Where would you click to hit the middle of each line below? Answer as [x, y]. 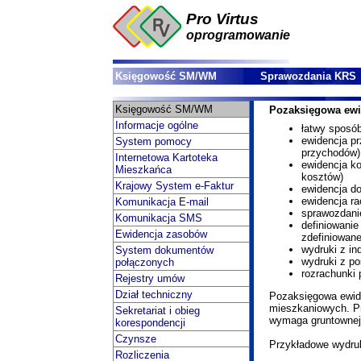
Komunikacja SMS [159, 218]
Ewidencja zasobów [161, 234]
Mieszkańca [143, 170]
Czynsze [136, 339]
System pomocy [154, 141]
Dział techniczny [154, 295]
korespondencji [150, 323]
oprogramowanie [238, 35]
